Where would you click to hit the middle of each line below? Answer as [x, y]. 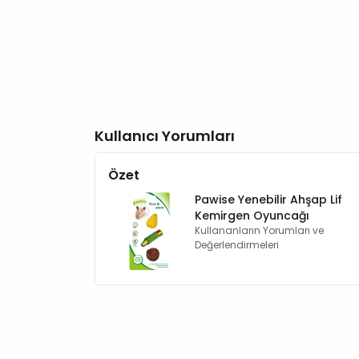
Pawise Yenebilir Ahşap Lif [268, 200]
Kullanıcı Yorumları [165, 136]
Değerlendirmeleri [237, 245]
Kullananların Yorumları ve [259, 230]
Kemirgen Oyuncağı [252, 216]
